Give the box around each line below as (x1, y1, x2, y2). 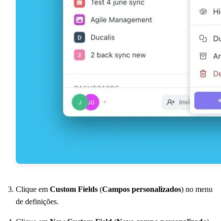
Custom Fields (50, 184, 98, 193)
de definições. (16, 197, 59, 206)
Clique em (16, 184, 50, 193)
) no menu (181, 184, 213, 193)
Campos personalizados (102, 184, 181, 193)
